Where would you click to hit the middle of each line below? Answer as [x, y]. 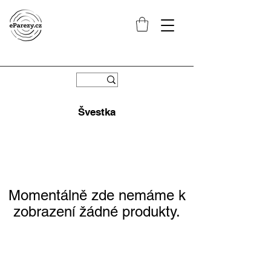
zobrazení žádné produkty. [97, 211]
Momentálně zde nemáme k [97, 195]
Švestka [97, 112]
